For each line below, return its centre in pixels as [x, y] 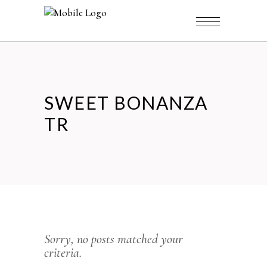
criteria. [63, 253]
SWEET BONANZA [126, 103]
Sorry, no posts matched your [114, 239]
